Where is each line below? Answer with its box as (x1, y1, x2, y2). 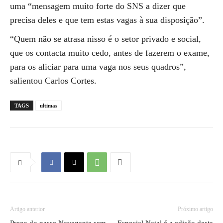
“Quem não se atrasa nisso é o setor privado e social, (10, 34, 201, 44)
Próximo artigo (178, 206, 213, 213)
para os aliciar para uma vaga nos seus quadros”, (10, 62, 186, 72)
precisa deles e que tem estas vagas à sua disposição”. (10, 15, 205, 25)
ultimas (40, 103, 57, 109)
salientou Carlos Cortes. (10, 76, 97, 86)
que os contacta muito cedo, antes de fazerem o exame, (10, 48, 210, 58)
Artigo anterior (10, 206, 45, 213)
